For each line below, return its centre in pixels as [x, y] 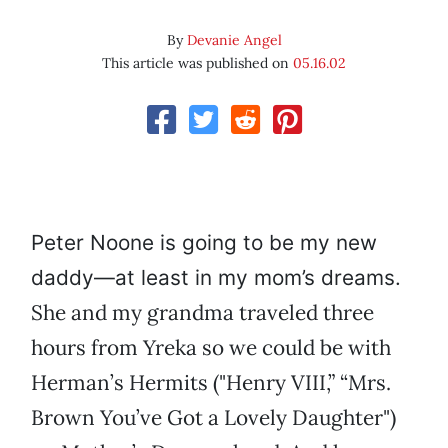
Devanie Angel [234, 40]
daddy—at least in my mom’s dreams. [216, 278]
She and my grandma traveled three [202, 313]
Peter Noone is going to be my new [204, 243]
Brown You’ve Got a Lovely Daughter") [213, 418]
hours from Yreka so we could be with [211, 348]
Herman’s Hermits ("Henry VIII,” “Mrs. [211, 383]
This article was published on [197, 63]
